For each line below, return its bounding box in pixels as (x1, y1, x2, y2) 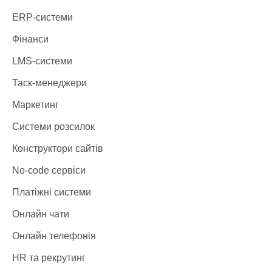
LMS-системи (12, 56, 72, 66)
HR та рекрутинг (12, 253, 86, 263)
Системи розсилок (12, 121, 95, 132)
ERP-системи (12, 12, 73, 22)
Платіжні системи (12, 187, 91, 197)
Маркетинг (12, 100, 59, 110)
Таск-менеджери (12, 78, 87, 88)
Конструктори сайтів (12, 143, 103, 154)
